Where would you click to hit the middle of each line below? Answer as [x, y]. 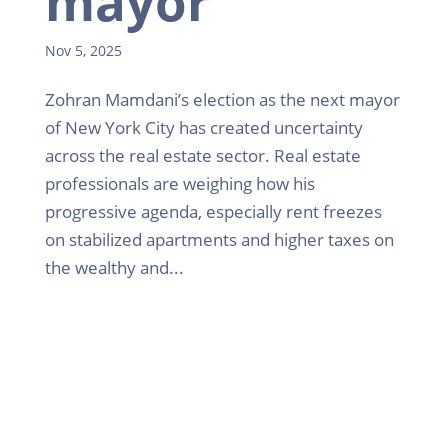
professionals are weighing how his [179, 183]
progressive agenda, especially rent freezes [213, 211]
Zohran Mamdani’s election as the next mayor [222, 99]
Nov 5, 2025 [83, 50]
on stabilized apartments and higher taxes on [219, 239]
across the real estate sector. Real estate [202, 155]
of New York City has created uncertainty [203, 127]
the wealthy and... [114, 267]
